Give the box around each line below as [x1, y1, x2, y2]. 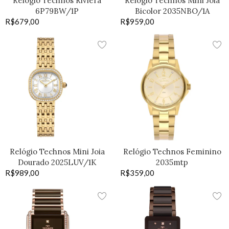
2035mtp [156, 157, 188, 168]
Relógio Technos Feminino [123, 147, 221, 157]
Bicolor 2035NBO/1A [134, 6, 210, 16]
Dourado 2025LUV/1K [17, 157, 97, 168]
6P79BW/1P [35, 6, 79, 16]
